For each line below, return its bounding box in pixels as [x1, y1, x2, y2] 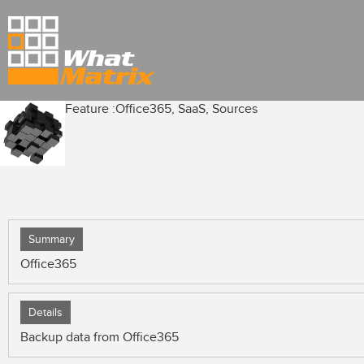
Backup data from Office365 [20, 329, 179, 345]
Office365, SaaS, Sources [115, 101, 258, 117]
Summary [28, 232, 75, 246]
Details [28, 305, 63, 319]
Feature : [65, 101, 115, 117]
